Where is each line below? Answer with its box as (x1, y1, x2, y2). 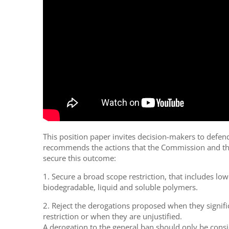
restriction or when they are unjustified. (42, 211, 182, 222)
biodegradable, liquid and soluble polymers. (42, 182, 198, 193)
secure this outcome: (42, 153, 116, 164)
